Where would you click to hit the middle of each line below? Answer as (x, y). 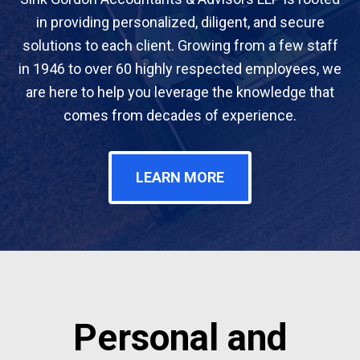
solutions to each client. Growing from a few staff (180, 45)
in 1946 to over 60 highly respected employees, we (180, 69)
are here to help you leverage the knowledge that (180, 92)
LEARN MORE (180, 177)
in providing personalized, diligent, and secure (180, 22)
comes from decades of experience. (180, 115)
